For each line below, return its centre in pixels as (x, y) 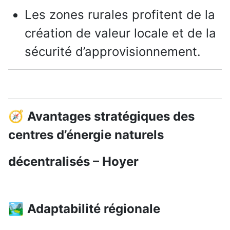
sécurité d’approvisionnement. (113, 52)
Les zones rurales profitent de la (120, 15)
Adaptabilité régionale (94, 209)
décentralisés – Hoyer (73, 162)
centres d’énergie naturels (86, 135)
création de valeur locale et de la (120, 33)
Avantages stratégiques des (111, 117)
